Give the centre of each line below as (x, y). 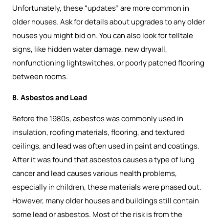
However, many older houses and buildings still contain (106, 201)
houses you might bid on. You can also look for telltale (103, 35)
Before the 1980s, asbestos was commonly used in (98, 119)
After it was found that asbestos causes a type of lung (103, 160)
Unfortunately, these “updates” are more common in (101, 8)
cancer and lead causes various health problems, (95, 173)
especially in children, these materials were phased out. (107, 187)
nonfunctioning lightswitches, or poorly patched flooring (108, 63)
